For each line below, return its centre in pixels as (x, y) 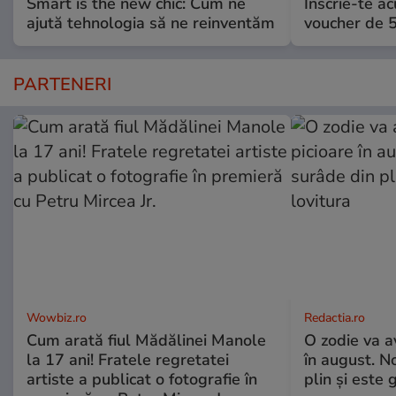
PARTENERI (62, 84)
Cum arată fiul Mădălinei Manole (146, 340)
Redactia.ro (334, 317)
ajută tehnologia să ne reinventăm (151, 23)
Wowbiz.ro (57, 317)
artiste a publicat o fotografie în (142, 379)
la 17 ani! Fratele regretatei (128, 359)
